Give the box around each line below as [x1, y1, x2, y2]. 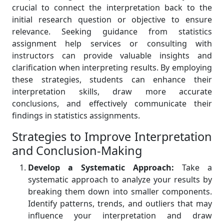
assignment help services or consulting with [12, 38, 212, 49]
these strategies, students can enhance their [12, 74, 212, 85]
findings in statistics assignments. [12, 110, 140, 121]
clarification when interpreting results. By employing [12, 62, 212, 73]
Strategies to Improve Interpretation [12, 128, 212, 145]
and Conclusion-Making [12, 142, 142, 159]
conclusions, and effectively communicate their [12, 98, 212, 109]
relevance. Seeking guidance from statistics [12, 26, 212, 37]
